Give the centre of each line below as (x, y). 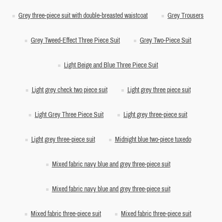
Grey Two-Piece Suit (166, 40)
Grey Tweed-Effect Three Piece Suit (75, 40)
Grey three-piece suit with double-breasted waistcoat (83, 16)
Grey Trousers (186, 16)
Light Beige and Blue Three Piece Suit (111, 65)
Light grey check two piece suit (69, 90)
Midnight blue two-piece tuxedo (153, 139)
